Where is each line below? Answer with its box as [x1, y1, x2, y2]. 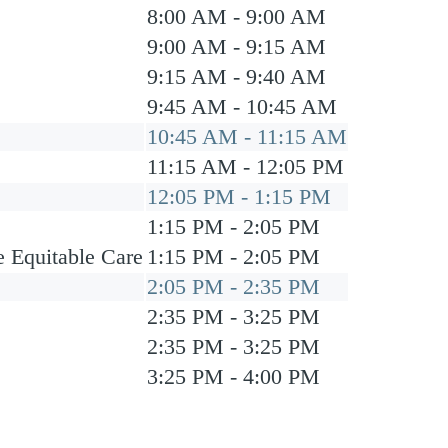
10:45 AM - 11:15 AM [147, 124, 347, 149]
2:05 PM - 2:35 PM [147, 274, 320, 299]
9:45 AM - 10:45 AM [147, 94, 337, 119]
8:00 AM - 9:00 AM [147, 4, 326, 29]
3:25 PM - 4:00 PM [147, 364, 320, 389]
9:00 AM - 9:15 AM [147, 34, 326, 59]
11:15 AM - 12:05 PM [147, 154, 344, 179]
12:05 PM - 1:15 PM [147, 184, 331, 209]
